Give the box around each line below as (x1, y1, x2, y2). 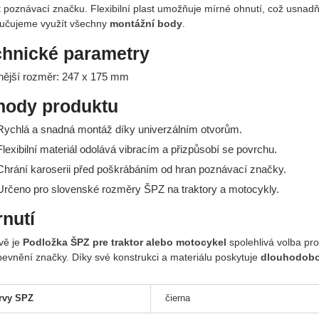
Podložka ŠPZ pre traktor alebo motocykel (22, 236, 226, 248)
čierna (164, 292, 190, 303)
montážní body (109, 17, 182, 29)
